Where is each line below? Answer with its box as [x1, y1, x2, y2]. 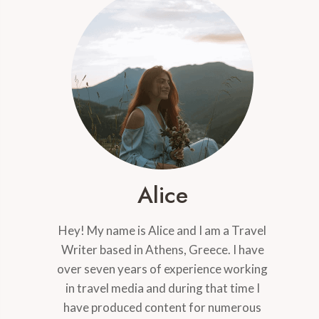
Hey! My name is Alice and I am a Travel [58, 222, 267, 238]
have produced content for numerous [63, 299, 262, 315]
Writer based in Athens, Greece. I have [61, 241, 264, 257]
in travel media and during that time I [65, 280, 260, 296]
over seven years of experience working [57, 261, 268, 276]
